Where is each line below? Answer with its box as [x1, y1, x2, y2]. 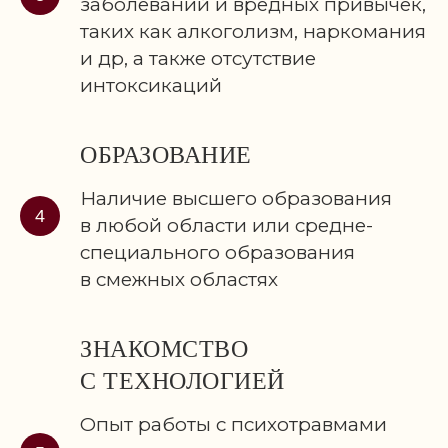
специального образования [80, 241, 355, 265]
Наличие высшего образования [80, 187, 392, 211]
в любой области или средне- [80, 214, 373, 238]
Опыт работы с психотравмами [80, 413, 387, 437]
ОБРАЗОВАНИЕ [80, 142, 252, 169]
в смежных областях [80, 268, 278, 292]
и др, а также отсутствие [80, 47, 316, 71]
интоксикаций [80, 74, 222, 98]
